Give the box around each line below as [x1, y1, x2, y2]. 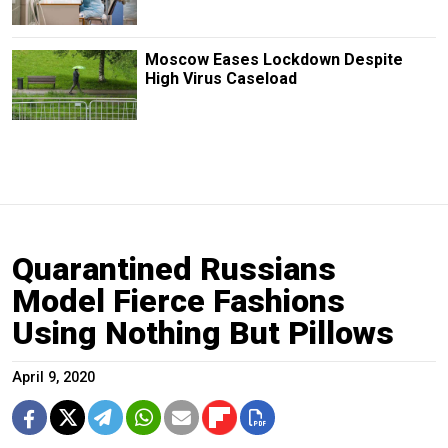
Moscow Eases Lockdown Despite [144, 49, 403, 69]
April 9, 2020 [12, 369, 95, 387]
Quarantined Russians [12, 250, 336, 289]
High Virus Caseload [144, 68, 297, 88]
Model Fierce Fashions [12, 282, 345, 321]
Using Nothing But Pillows [12, 314, 394, 353]
